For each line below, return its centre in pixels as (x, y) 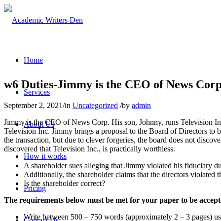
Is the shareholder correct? (64, 183)
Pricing (35, 188)
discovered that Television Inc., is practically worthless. (90, 148)
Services (37, 92)
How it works (45, 156)
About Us (39, 124)
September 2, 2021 (33, 105)
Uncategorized (95, 105)
